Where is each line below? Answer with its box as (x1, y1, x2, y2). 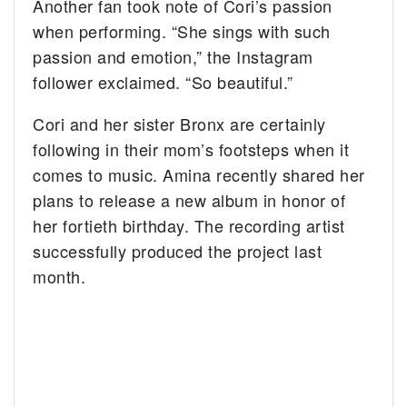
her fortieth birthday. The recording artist (33, 213, 345, 237)
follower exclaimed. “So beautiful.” (33, 69, 293, 94)
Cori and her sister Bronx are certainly (33, 111, 326, 135)
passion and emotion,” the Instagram (33, 44, 313, 68)
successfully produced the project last (33, 238, 323, 263)
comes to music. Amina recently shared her (33, 162, 365, 186)
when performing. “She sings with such (33, 18, 331, 43)
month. (33, 263, 86, 288)
